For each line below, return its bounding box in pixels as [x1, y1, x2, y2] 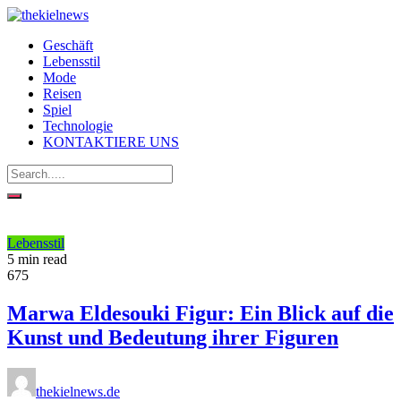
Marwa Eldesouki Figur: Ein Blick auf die [7, 301, 394, 325]
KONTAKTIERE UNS [43, 134, 179, 149]
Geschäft [43, 38, 93, 53]
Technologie [43, 118, 113, 133]
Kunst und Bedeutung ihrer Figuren [7, 325, 338, 349]
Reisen [43, 86, 81, 101]
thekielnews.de [36, 383, 120, 399]
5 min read [7, 252, 67, 267]
